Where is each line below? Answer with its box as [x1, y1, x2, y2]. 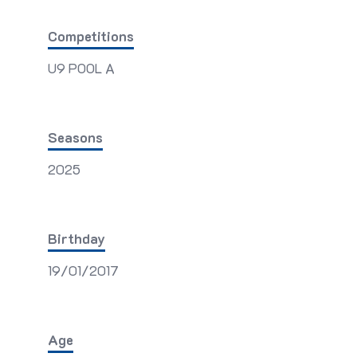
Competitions [48, 27, 134, 45]
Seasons [48, 128, 103, 146]
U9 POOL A [48, 59, 115, 76]
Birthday [48, 229, 105, 247]
